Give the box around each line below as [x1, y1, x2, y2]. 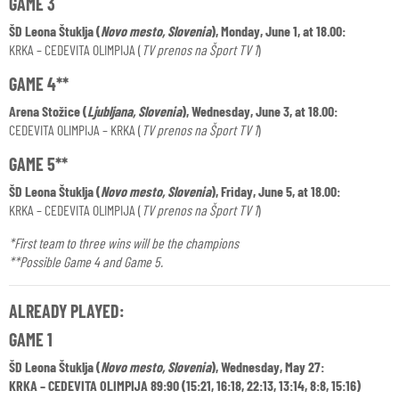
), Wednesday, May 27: [211, 358, 324, 375]
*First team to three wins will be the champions [9, 234, 239, 251]
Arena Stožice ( [9, 102, 87, 119]
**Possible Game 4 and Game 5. [9, 253, 163, 270]
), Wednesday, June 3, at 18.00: [182, 102, 338, 119]
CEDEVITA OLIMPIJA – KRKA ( [9, 121, 142, 138]
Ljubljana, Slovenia [87, 102, 182, 119]
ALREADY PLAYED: [9, 300, 125, 322]
